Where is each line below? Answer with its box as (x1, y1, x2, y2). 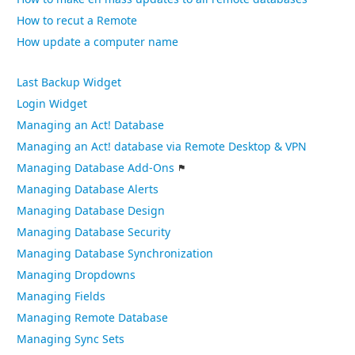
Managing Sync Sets (17, 333, 124, 346)
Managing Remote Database (17, 311, 168, 325)
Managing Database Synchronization (17, 247, 213, 261)
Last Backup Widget (17, 76, 121, 90)
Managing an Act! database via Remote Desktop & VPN (17, 140, 307, 154)
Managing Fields (17, 290, 105, 303)
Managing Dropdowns (17, 269, 136, 282)
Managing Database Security (17, 226, 170, 239)
